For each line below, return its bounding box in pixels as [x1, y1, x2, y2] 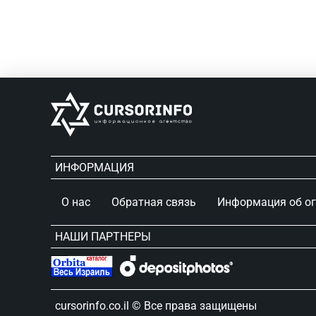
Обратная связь [111, 195, 196, 209]
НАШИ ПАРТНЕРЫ [55, 230, 151, 244]
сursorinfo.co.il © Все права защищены [55, 299, 257, 313]
